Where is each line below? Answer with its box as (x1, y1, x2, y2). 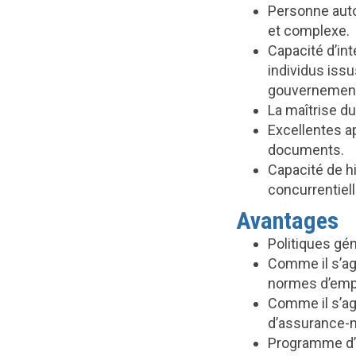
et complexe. (268, 22, 350, 39)
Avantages (236, 207, 339, 234)
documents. (268, 141, 344, 158)
